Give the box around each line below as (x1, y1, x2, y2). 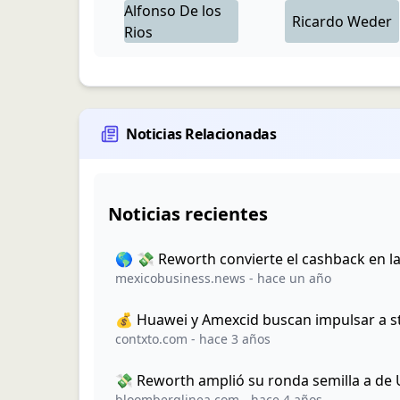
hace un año (257, 270, 331, 287)
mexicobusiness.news (115, 270, 246, 287)
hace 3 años (199, 330, 271, 347)
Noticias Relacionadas (126, 124, 277, 144)
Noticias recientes (108, 202, 268, 226)
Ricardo (292, 12, 345, 31)
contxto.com (115, 330, 187, 347)
